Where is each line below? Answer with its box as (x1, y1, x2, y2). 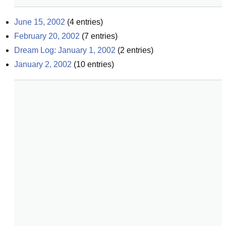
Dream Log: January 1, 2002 (14, 46, 116, 54)
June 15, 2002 (14, 18, 65, 26)
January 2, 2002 (14, 60, 72, 69)
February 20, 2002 (14, 32, 80, 40)
